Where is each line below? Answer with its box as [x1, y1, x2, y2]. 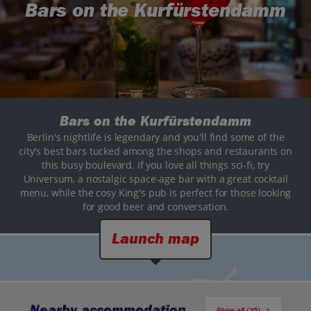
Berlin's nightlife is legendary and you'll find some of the [26, 131, 285, 144]
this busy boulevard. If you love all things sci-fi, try [41, 158, 270, 172]
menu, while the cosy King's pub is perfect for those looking [19, 186, 292, 200]
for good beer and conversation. [82, 200, 229, 214]
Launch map [112, 230, 199, 249]
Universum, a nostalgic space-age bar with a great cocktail [23, 172, 288, 186]
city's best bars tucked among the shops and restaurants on [19, 144, 292, 158]
